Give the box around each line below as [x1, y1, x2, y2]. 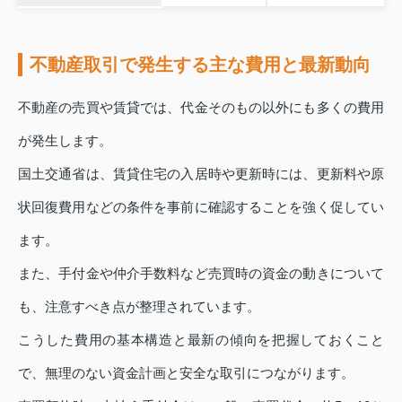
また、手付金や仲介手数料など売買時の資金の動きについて [18, 266, 384, 282]
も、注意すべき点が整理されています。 [18, 299, 260, 315]
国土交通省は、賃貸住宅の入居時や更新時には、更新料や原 [18, 166, 384, 182]
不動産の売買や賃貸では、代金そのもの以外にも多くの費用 [18, 100, 384, 116]
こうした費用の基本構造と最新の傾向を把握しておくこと [18, 332, 384, 348]
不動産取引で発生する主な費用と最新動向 [30, 55, 371, 75]
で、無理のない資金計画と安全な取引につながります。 [18, 365, 354, 381]
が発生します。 [18, 133, 112, 149]
